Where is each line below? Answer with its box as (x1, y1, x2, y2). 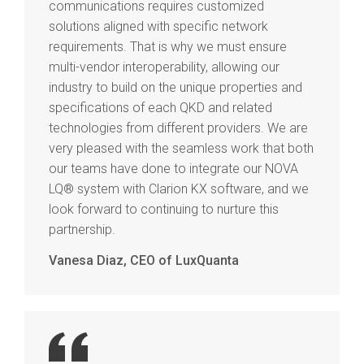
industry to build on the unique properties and (49, 80, 302, 95)
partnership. (49, 222, 115, 237)
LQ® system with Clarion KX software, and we (49, 181, 309, 197)
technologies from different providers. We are (49, 120, 308, 136)
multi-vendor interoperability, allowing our (49, 59, 279, 75)
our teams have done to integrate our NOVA (49, 161, 298, 176)
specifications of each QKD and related (49, 100, 272, 115)
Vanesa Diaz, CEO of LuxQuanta (49, 252, 239, 268)
